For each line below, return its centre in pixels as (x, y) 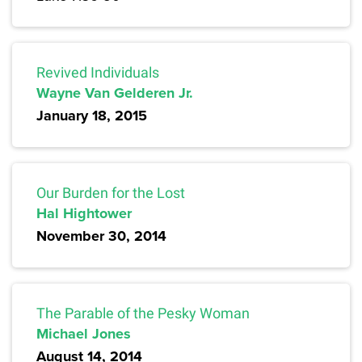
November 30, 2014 (101, 236)
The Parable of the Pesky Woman (143, 314)
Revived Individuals (98, 73)
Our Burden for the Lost (111, 193)
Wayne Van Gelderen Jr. (115, 93)
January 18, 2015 (92, 116)
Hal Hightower (84, 214)
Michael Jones (84, 334)
